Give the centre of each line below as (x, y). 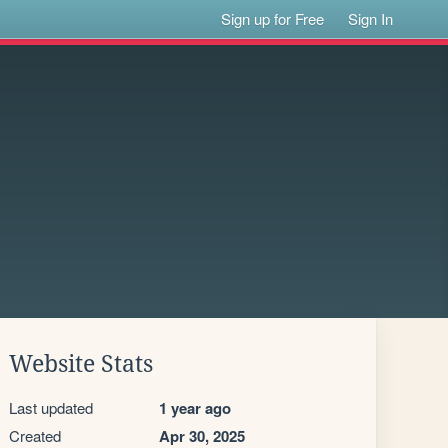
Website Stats (81, 364)
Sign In (371, 18)
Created (35, 435)
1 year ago (195, 408)
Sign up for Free (273, 18)
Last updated (51, 407)
